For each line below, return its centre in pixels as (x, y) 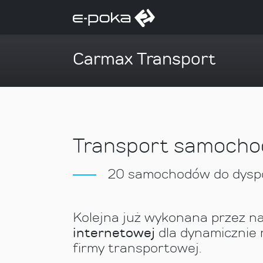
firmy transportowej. (137, 248)
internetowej (114, 232)
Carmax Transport (144, 58)
